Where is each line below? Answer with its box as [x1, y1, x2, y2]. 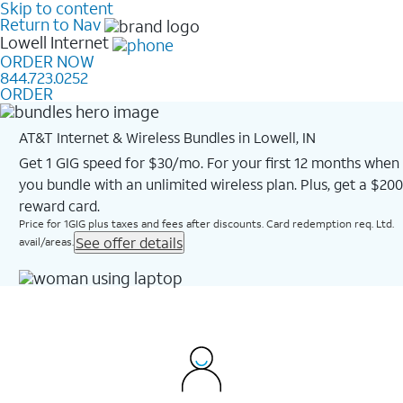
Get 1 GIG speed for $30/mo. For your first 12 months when [18, 152, 399, 172]
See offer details [75, 232, 183, 252]
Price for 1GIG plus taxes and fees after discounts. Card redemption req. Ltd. [18, 216, 394, 230]
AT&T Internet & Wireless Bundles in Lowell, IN [18, 127, 316, 147]
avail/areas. [18, 234, 74, 248]
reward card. [18, 195, 100, 215]
